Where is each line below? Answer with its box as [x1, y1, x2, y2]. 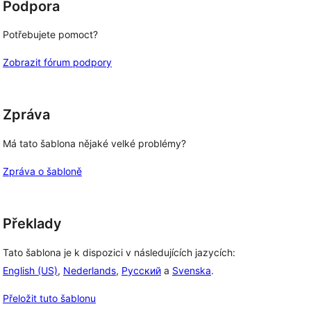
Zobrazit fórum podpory [3, 56, 112, 69]
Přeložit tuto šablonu [3, 292, 96, 304]
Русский [121, 264, 161, 276]
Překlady [3, 215, 62, 232]
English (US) [3, 264, 58, 276]
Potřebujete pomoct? [3, 28, 98, 41]
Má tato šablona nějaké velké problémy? [3, 137, 186, 149]
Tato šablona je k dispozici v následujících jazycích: [3, 246, 235, 258]
